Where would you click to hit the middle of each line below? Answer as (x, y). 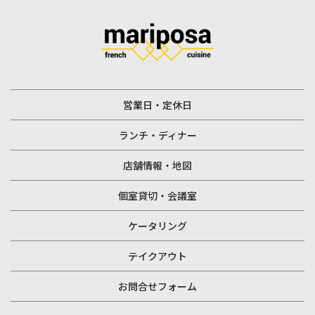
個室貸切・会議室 (157, 195)
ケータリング (157, 226)
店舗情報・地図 (157, 165)
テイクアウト (157, 256)
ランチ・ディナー (157, 135)
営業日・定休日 (157, 105)
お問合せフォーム (157, 286)
